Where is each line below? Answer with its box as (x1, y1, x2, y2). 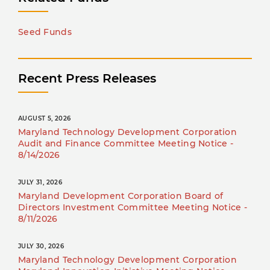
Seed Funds (18, 27, 72, 38)
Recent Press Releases (18, 71, 156, 86)
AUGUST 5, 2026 (18, 115, 71, 123)
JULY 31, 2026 (18, 178, 63, 187)
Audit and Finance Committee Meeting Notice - (18, 138, 234, 149)
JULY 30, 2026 (18, 242, 64, 251)
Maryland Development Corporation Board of (18, 190, 224, 202)
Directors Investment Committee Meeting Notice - (18, 202, 248, 213)
